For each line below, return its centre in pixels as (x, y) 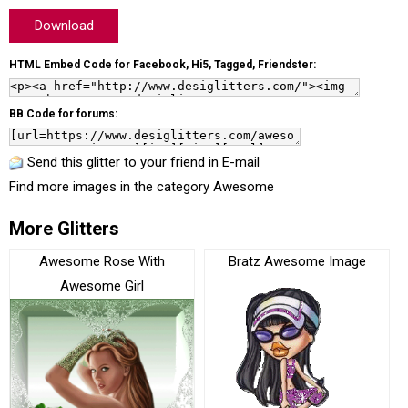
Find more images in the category (111, 187)
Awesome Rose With (102, 261)
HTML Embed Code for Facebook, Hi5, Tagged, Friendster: (163, 65)
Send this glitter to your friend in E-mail (143, 162)
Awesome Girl (102, 286)
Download (64, 25)
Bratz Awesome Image (297, 261)
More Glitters (64, 229)
